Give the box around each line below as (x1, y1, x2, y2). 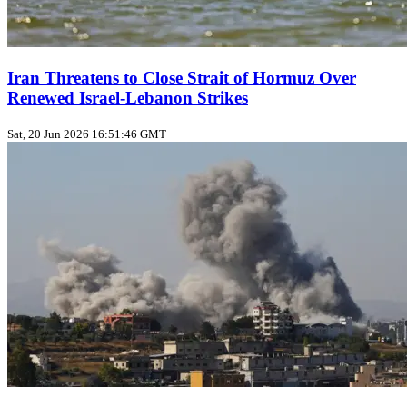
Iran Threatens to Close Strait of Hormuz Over (7, 68, 356, 88)
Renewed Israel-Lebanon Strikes (7, 88, 248, 108)
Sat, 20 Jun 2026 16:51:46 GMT (7, 126, 166, 141)
